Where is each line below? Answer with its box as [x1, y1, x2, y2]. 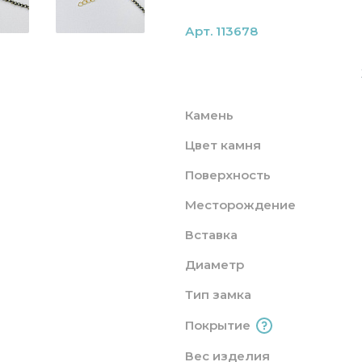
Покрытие [185, 317, 250, 333]
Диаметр [185, 256, 244, 272]
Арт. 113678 [185, 23, 258, 39]
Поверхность [185, 166, 271, 183]
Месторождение [185, 196, 296, 213]
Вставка [185, 226, 238, 242]
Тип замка [185, 286, 251, 302]
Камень [185, 107, 234, 123]
